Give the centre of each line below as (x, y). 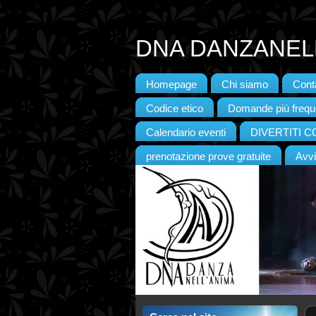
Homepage (171, 85)
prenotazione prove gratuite (208, 157)
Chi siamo (245, 85)
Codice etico (175, 109)
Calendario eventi (186, 133)
